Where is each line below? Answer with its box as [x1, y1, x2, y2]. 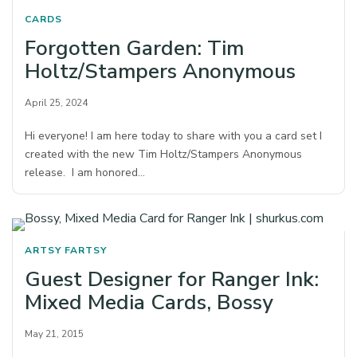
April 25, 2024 [25, 96, 88, 110]
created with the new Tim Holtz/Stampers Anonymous [25, 147, 303, 163]
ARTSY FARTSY [25, 244, 107, 257]
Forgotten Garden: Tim [25, 34, 244, 63]
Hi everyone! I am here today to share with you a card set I [25, 128, 323, 144]
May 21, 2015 [25, 328, 84, 341]
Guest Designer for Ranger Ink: [25, 265, 319, 294]
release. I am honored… [25, 165, 146, 181]
